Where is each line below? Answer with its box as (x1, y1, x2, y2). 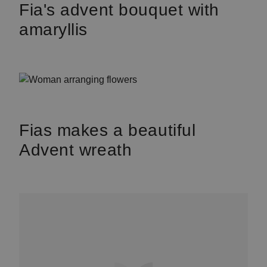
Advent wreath (19, 141, 132, 159)
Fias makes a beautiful (19, 121, 196, 139)
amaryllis (19, 20, 88, 39)
